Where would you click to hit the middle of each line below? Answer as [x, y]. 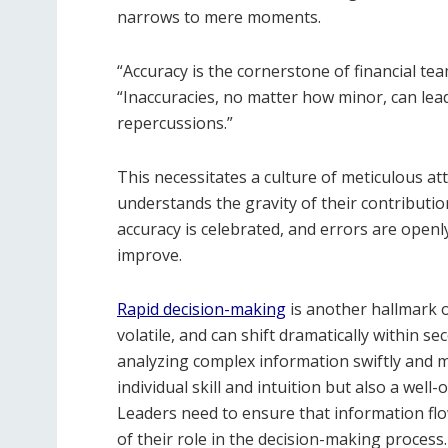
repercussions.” [177, 122]
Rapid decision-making [201, 308]
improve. [149, 254]
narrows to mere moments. [221, 16]
